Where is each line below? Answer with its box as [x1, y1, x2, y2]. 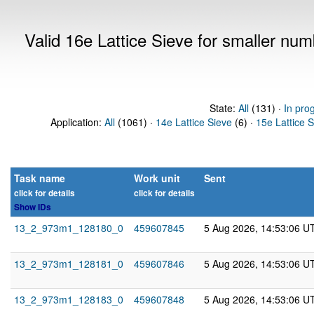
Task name [14, 171, 65, 185]
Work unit [134, 171, 180, 185]
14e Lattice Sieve [156, 115, 232, 129]
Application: [50, 115, 104, 129]
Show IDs [14, 201, 51, 213]
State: [209, 101, 238, 115]
